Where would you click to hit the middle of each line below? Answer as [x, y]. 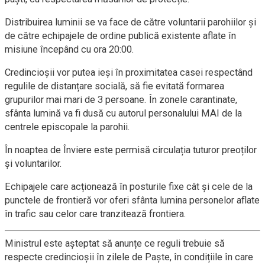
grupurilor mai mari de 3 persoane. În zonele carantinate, [121, 100]
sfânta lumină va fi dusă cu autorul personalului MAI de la [123, 114]
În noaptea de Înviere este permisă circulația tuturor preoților [131, 150]
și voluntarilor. [33, 164]
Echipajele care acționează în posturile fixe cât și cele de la [129, 187]
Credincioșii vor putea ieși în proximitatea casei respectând [129, 73]
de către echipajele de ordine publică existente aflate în [120, 36]
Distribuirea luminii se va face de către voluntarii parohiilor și [130, 22]
